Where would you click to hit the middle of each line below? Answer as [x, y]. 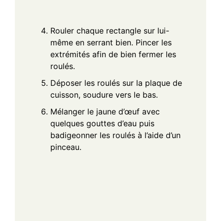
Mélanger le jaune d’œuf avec [105, 111]
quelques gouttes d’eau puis [102, 123]
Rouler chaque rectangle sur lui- [110, 30]
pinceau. [66, 147]
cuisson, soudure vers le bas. [104, 94]
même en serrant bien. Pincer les [111, 42]
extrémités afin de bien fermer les [113, 54]
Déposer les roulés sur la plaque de [116, 83]
